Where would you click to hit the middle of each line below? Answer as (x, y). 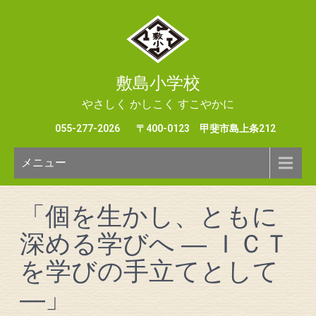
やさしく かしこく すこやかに (158, 104)
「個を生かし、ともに (149, 217)
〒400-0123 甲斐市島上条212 (206, 128)
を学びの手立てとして (149, 272)
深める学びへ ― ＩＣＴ (154, 244)
